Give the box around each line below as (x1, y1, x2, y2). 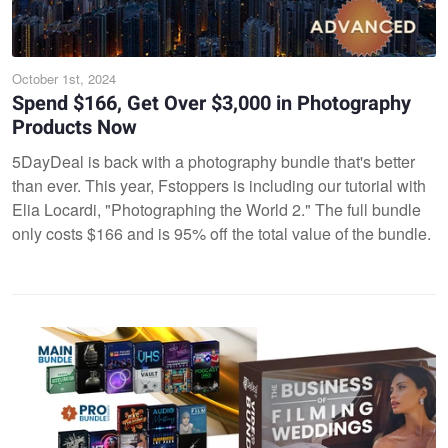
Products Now (12, 112, 137, 142)
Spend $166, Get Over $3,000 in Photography (12, 88, 411, 118)
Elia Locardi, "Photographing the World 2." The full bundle (12, 197, 421, 221)
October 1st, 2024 (12, 68, 116, 88)
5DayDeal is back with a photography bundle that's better (12, 149, 415, 173)
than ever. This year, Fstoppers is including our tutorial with (12, 173, 426, 197)
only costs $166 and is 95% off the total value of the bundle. (12, 221, 435, 245)
